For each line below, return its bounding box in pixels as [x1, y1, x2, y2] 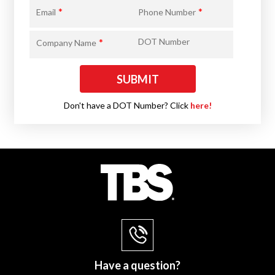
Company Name [36, 37, 97, 48]
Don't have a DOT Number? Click [63, 100, 190, 111]
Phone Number [138, 7, 196, 18]
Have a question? [95, 258, 180, 272]
